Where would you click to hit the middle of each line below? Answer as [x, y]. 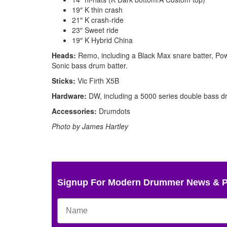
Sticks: [64, 80]
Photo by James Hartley [90, 126]
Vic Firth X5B [97, 80]
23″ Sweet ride [95, 30]
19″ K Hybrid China [102, 40]
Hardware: [69, 96]
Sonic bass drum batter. [90, 65]
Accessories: [74, 111]
